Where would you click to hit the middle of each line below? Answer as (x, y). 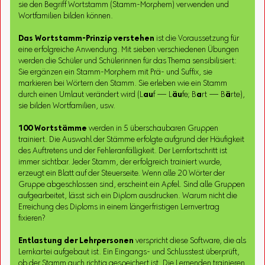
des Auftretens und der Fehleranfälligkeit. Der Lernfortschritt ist (123, 151)
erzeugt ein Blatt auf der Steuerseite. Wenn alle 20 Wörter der (122, 174)
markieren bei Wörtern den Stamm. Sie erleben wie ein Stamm (123, 84)
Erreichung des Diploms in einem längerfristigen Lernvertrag (119, 207)
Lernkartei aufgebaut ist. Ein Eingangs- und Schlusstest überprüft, (129, 252)
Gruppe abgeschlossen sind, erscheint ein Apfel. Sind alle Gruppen (132, 185)
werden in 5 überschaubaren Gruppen (153, 129)
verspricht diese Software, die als (190, 241)
